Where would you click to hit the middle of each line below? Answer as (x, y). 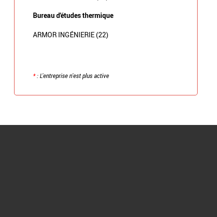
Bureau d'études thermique (73, 15)
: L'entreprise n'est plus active (72, 75)
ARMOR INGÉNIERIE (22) (70, 34)
